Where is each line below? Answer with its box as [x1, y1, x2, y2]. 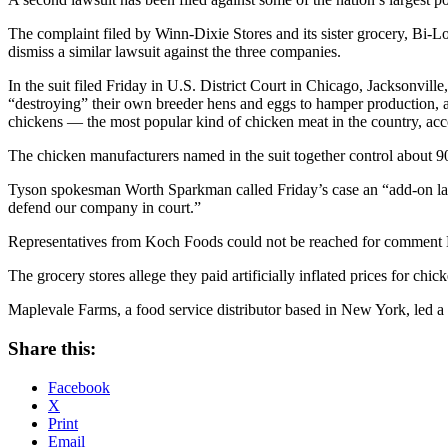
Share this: [8, 338, 96, 360]
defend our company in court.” [8, 199, 201, 217]
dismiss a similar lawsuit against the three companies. [8, 43, 341, 61]
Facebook [48, 378, 110, 396]
